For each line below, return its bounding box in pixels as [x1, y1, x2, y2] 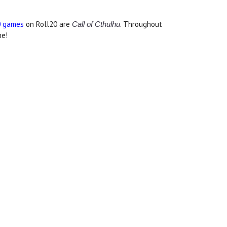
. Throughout [120, 19, 162, 29]
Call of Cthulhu [72, 19, 120, 28]
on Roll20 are [24, 19, 72, 29]
